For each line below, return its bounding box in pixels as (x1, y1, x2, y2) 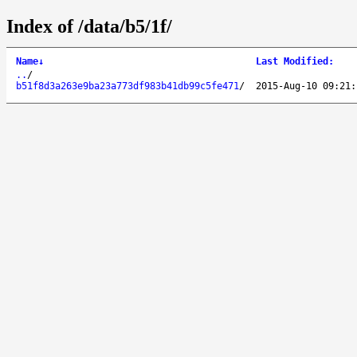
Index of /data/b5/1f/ (6, 15, 172, 37)
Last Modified (256, 55, 328, 67)
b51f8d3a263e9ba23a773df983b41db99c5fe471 (16, 80, 239, 92)
